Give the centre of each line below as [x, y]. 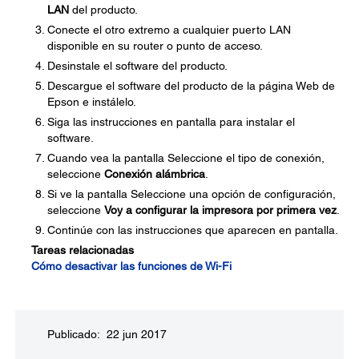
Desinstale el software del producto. [137, 66]
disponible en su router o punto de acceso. [155, 46]
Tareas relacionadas [83, 250]
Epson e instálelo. [92, 102]
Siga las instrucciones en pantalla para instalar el [171, 122]
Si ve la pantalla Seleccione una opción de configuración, [192, 194]
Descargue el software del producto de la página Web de [191, 86]
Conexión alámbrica [155, 174]
